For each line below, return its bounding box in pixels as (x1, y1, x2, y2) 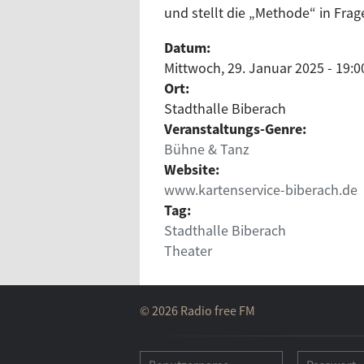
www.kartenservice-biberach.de (164, 180, 357, 199)
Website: (164, 160, 223, 179)
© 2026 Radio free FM (140, 302, 255, 318)
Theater (164, 241, 212, 260)
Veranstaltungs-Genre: (164, 119, 310, 138)
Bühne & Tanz (164, 140, 249, 158)
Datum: (164, 38, 214, 57)
